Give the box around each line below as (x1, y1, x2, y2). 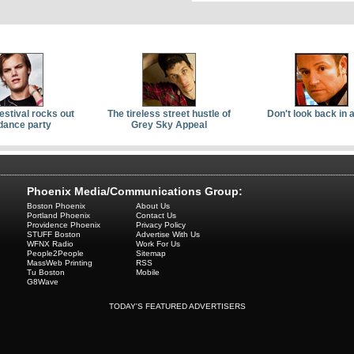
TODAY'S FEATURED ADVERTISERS (108, 302, 246, 311)
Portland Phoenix (27, 211, 90, 220)
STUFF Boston (27, 230, 81, 239)
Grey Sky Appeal (130, 119, 207, 131)
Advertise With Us (136, 230, 200, 239)
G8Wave (27, 277, 58, 287)
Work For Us (136, 239, 180, 249)
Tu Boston (27, 268, 65, 277)
